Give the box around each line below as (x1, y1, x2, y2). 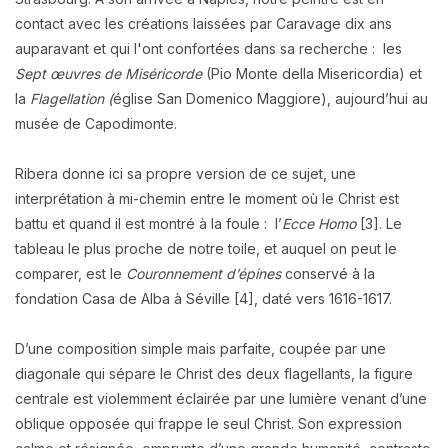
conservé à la (281, 264, 375, 282)
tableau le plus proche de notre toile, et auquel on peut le (15, 239, 397, 257)
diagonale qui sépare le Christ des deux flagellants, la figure (15, 364, 413, 382)
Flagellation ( (26, 89, 113, 107)
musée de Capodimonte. (15, 114, 177, 132)
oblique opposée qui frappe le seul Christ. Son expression (15, 414, 402, 432)
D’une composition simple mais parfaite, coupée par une (15, 339, 386, 357)
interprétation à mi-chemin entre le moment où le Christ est (15, 189, 399, 207)
